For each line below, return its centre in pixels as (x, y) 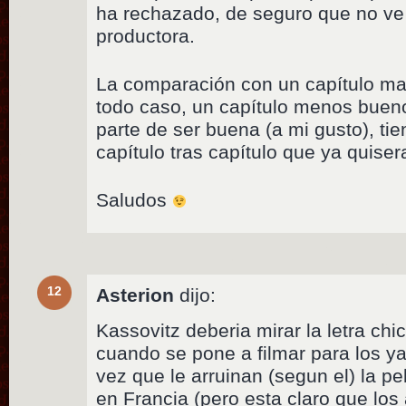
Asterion (135, 295)
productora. (146, 35)
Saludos (135, 199)
